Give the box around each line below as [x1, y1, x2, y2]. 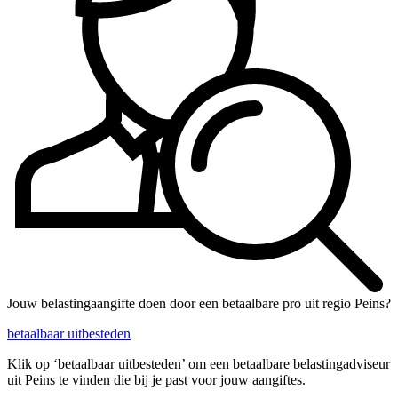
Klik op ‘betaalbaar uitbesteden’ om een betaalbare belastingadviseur [7, 356, 390, 372]
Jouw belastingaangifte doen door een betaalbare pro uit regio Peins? [7, 296, 391, 312]
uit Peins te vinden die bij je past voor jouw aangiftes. [7, 372, 306, 388]
